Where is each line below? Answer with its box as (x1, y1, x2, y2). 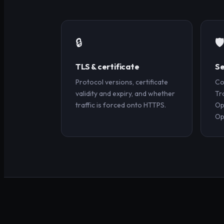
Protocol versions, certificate (75, 77, 168, 86)
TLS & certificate (75, 61, 139, 71)
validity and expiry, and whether (75, 88, 175, 98)
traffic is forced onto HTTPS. (75, 100, 166, 109)
